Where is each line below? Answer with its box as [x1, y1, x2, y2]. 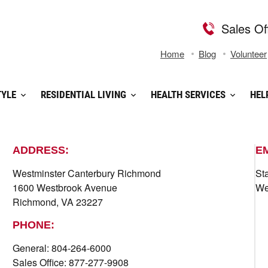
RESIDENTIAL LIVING [41, 89, 126, 100]
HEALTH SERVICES [151, 89, 226, 100]
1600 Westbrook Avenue [12, 181, 117, 194]
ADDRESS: [12, 144, 69, 156]
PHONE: [12, 219, 54, 231]
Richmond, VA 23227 [12, 195, 103, 209]
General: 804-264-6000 [12, 241, 111, 255]
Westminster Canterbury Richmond [12, 166, 161, 180]
